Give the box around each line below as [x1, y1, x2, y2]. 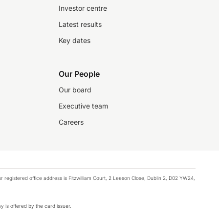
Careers [59, 118, 84, 126]
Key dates [59, 36, 90, 44]
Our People [59, 69, 100, 79]
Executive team [59, 102, 108, 110]
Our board [59, 86, 91, 94]
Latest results [59, 20, 102, 28]
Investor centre [59, 4, 107, 12]
